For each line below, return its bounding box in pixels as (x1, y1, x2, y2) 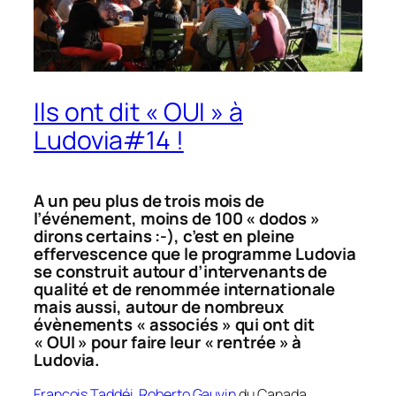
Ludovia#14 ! (34, 122, 184, 157)
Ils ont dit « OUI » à (34, 94, 243, 129)
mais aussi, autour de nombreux (34, 294, 284, 318)
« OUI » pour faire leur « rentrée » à (34, 330, 302, 354)
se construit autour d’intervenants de (34, 259, 328, 283)
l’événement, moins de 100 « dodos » (34, 206, 320, 230)
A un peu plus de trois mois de (34, 188, 264, 212)
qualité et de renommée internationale (34, 277, 336, 301)
